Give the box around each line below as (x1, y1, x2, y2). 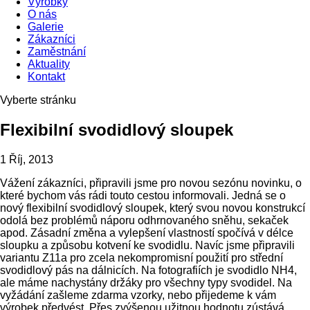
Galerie (28, 21, 64, 33)
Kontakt (28, 71, 65, 82)
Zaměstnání (28, 46, 86, 57)
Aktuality (28, 58, 70, 70)
